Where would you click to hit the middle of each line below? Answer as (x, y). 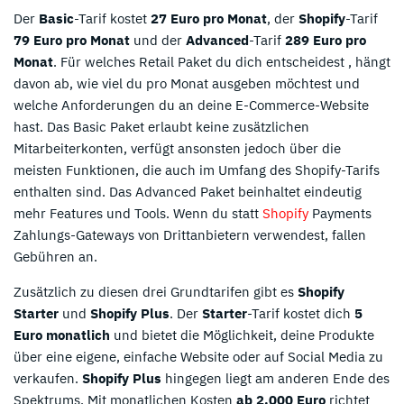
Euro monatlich (62, 335)
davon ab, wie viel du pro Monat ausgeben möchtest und (187, 83)
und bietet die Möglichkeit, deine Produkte (242, 335)
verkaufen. (48, 378)
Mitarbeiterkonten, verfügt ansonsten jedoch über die (177, 148)
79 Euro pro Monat (72, 40)
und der (158, 40)
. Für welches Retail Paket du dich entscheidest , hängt (222, 61)
